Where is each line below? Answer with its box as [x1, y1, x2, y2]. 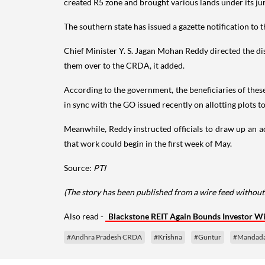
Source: [64, 162, 93, 173]
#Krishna [154, 232, 182, 241]
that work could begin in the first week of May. [64, 138, 232, 148]
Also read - [64, 211, 105, 221]
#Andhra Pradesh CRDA [67, 232, 142, 241]
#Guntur [194, 232, 221, 241]
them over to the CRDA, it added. [64, 60, 186, 70]
